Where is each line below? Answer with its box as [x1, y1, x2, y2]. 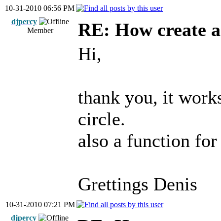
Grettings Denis [78, 174, 197, 194]
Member [27, 26, 53, 35]
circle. [78, 109, 125, 129]
